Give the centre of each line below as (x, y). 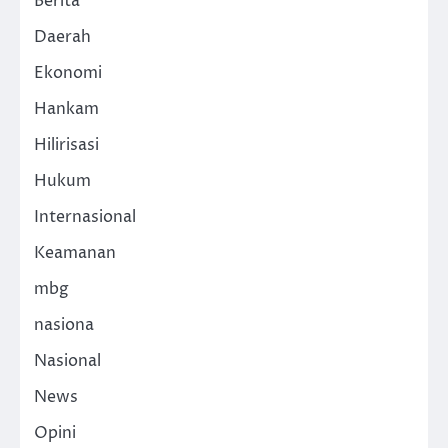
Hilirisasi (66, 144)
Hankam (66, 108)
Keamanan (75, 252)
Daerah (62, 36)
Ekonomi (68, 72)
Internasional (85, 216)
